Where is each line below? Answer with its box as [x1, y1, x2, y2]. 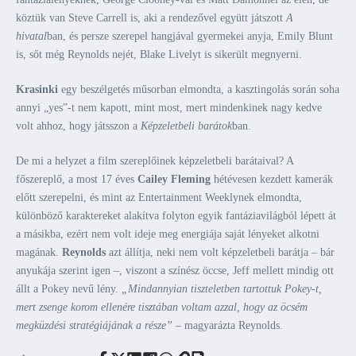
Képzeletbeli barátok [141, 120, 232, 132]
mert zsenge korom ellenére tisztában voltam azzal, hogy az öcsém [16, 301, 308, 313]
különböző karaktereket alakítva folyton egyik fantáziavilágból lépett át [16, 210, 336, 222]
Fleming [171, 173, 211, 185]
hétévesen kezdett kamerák [211, 173, 333, 185]
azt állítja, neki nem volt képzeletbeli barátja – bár [106, 246, 335, 258]
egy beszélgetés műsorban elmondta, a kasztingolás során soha [58, 83, 339, 95]
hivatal [16, 30, 47, 42]
